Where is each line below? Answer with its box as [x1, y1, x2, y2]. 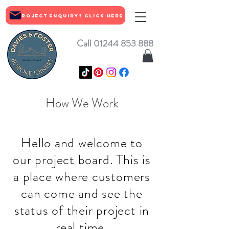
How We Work [45, 94, 119, 112]
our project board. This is [13, 150, 151, 169]
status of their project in [14, 201, 150, 220]
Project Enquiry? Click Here [17, 12, 123, 18]
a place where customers [13, 167, 150, 186]
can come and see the [21, 184, 143, 203]
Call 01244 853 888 [77, 37, 153, 50]
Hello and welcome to [21, 133, 143, 152]
